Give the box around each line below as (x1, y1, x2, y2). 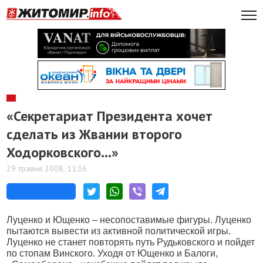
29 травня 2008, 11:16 (6, 163, 87, 174)
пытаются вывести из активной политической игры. (6, 226, 231, 236)
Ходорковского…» (6, 143, 119, 161)
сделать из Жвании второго (6, 125, 183, 143)
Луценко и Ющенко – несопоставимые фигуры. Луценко (6, 215, 252, 225)
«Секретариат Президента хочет (6, 107, 213, 125)
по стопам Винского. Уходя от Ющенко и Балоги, (6, 248, 218, 258)
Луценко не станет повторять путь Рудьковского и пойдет (6, 237, 255, 247)
